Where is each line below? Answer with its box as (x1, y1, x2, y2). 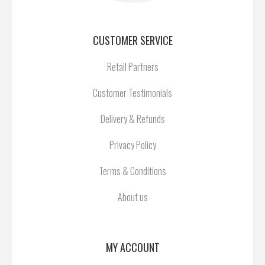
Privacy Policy (109, 137, 156, 152)
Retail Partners (106, 59, 159, 74)
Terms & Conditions (99, 163, 166, 178)
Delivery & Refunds (100, 111, 165, 126)
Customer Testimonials (93, 85, 172, 100)
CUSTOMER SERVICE (92, 32, 173, 48)
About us (117, 189, 148, 204)
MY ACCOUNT (105, 239, 160, 255)
